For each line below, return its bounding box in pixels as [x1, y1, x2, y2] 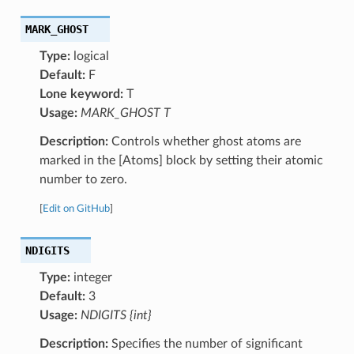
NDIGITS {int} [80, 308, 152, 322]
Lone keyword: [39, 87, 123, 100]
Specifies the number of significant [107, 337, 303, 350]
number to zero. [39, 172, 127, 186]
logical [70, 49, 109, 62]
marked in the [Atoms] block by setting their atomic [39, 153, 323, 167]
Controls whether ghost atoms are [107, 134, 301, 148]
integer [70, 270, 112, 284]
